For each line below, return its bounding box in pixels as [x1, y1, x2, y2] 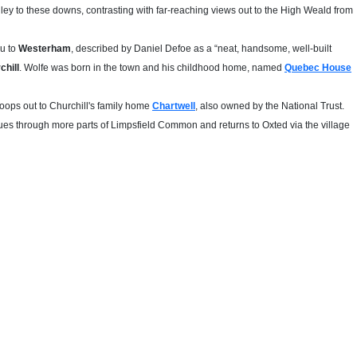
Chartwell [152, 100, 195, 112]
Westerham [18, 43, 71, 54]
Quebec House [284, 62, 351, 73]
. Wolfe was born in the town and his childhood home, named [19, 62, 284, 73]
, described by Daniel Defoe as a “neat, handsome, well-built [71, 43, 331, 54]
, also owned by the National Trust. [195, 100, 344, 112]
